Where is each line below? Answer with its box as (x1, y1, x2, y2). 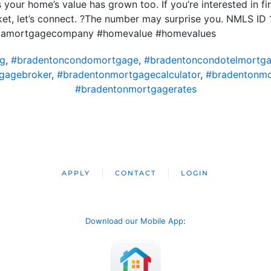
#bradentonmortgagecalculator (56, 68, 200, 80)
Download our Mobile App (85, 216, 183, 226)
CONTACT (115, 169, 157, 177)
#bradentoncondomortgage (11, 54, 139, 66)
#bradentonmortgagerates (74, 83, 197, 95)
